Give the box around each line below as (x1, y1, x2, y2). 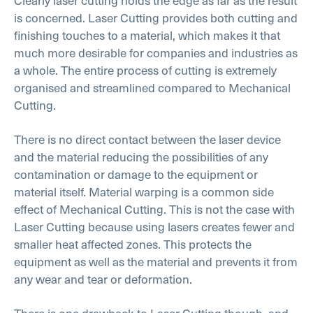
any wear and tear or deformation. (14, 269, 192, 288)
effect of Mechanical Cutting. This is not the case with (14, 199, 295, 218)
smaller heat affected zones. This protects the (14, 234, 252, 253)
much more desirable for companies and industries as (14, 43, 298, 62)
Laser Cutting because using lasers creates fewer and (14, 217, 295, 235)
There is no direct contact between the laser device (14, 129, 281, 148)
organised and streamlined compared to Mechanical (14, 78, 291, 97)
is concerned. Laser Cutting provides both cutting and (14, 8, 298, 27)
